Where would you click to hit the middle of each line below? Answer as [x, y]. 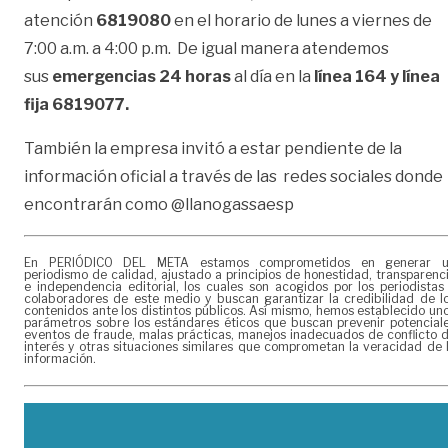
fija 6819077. [78, 105]
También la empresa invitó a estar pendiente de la [213, 149]
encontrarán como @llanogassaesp [159, 205]
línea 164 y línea [375, 77]
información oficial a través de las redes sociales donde [235, 177]
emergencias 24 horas [143, 77]
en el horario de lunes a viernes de [303, 21]
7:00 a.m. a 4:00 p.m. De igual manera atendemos [206, 49]
